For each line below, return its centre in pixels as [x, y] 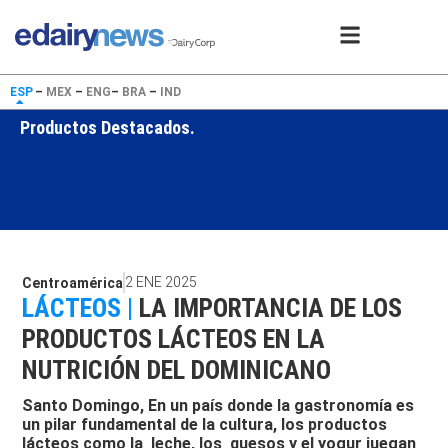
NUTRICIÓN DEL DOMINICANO [177, 370]
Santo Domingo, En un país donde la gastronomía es [218, 406]
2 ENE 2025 [161, 282]
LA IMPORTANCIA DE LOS [271, 308]
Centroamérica [73, 282]
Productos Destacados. [107, 127]
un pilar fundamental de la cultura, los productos [205, 425]
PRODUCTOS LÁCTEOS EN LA [174, 339]
